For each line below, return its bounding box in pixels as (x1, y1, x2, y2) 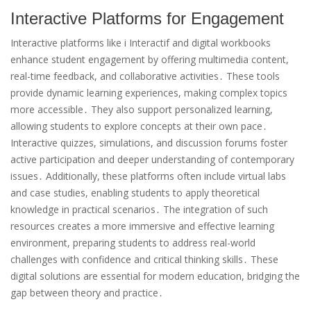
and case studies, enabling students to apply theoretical (10, 185, 260, 199)
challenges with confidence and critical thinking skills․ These (10, 252, 278, 266)
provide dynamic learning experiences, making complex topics (10, 85, 287, 99)
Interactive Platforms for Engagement (10, 8, 284, 28)
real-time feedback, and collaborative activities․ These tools (10, 69, 280, 83)
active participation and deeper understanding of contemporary (10, 152, 294, 166)
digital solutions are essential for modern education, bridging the (10, 269, 300, 283)
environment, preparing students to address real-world (10, 235, 255, 249)
